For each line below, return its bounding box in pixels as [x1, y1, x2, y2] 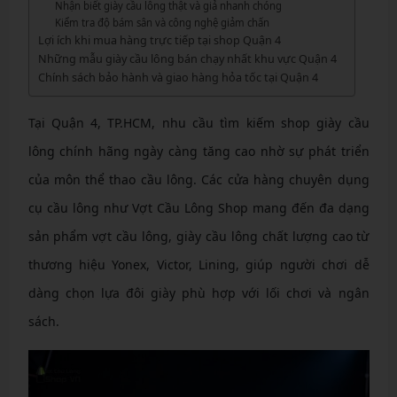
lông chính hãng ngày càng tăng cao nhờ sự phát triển [27, 143, 370, 160]
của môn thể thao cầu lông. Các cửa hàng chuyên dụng [27, 171, 370, 188]
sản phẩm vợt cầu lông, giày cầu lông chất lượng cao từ [27, 228, 370, 245]
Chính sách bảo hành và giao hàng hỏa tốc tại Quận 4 [37, 69, 318, 85]
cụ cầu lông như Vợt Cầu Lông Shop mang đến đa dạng [27, 199, 370, 216]
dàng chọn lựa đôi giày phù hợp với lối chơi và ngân [27, 284, 370, 301]
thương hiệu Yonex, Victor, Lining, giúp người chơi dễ [27, 256, 370, 273]
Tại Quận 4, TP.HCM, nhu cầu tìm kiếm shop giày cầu [27, 114, 370, 131]
